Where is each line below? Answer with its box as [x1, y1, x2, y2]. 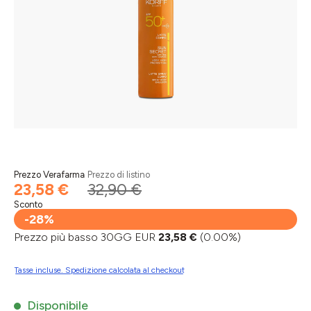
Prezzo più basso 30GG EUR [14, 230, 158, 244]
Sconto [14, 199, 42, 210]
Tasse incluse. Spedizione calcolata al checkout [14, 264, 185, 275]
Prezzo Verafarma [14, 169, 85, 180]
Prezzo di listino [87, 169, 150, 180]
